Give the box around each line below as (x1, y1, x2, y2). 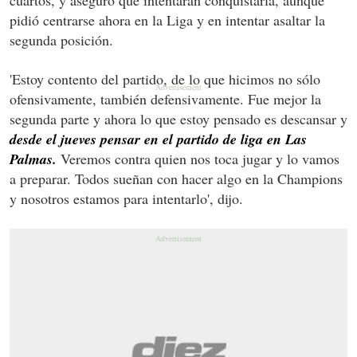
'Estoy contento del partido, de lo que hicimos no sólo (10, 69, 320, 88)
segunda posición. (10, 29, 113, 49)
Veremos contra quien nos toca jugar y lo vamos (57, 148, 339, 168)
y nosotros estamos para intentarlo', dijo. (10, 188, 243, 208)
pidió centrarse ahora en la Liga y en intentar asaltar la (10, 10, 325, 29)
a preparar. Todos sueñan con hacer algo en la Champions (10, 168, 343, 188)
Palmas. (10, 148, 57, 169)
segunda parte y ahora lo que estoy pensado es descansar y (10, 108, 347, 128)
